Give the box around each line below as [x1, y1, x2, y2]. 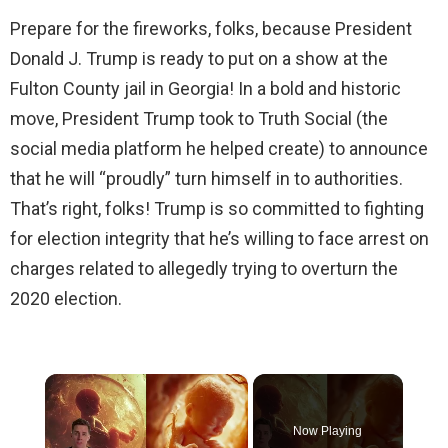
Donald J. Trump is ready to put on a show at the [10, 47, 388, 69]
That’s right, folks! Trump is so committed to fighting [10, 197, 424, 219]
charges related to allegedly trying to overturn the [10, 257, 398, 279]
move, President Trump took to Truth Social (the [10, 107, 388, 129]
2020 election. [10, 287, 122, 309]
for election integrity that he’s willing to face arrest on [10, 227, 429, 249]
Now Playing [293, 423, 363, 438]
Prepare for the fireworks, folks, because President [10, 17, 412, 39]
